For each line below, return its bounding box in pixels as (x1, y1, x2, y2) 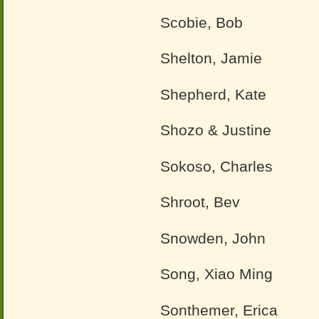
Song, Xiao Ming (160, 266, 273, 282)
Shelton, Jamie (160, 50, 262, 66)
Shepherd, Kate (160, 85, 266, 103)
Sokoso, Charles (160, 157, 273, 174)
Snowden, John (160, 229, 266, 246)
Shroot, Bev (160, 194, 240, 210)
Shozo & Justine (160, 122, 271, 138)
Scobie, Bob (160, 14, 243, 31)
